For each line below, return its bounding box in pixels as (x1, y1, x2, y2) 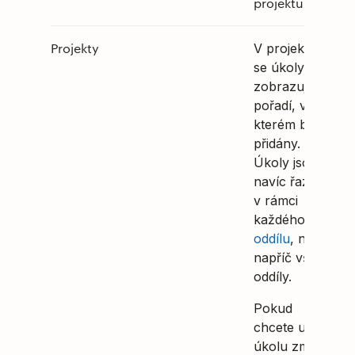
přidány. (254, 136, 300, 151)
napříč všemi (254, 250, 330, 265)
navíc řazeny (254, 174, 331, 189)
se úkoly (254, 59, 304, 75)
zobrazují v (254, 78, 321, 94)
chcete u (254, 319, 306, 335)
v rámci (254, 193, 298, 208)
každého (254, 212, 305, 227)
